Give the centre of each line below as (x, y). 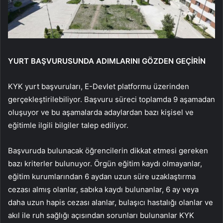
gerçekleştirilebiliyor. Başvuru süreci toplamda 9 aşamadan (111, 100)
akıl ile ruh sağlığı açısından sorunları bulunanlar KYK (101, 216)
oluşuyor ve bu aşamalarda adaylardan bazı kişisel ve (101, 112)
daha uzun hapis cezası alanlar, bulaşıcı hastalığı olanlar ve (111, 203)
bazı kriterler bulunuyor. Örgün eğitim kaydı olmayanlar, (105, 164)
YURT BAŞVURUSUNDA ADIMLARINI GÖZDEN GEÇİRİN (107, 61)
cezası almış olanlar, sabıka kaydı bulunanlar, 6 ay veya (103, 190)
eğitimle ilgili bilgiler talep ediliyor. (68, 125)
